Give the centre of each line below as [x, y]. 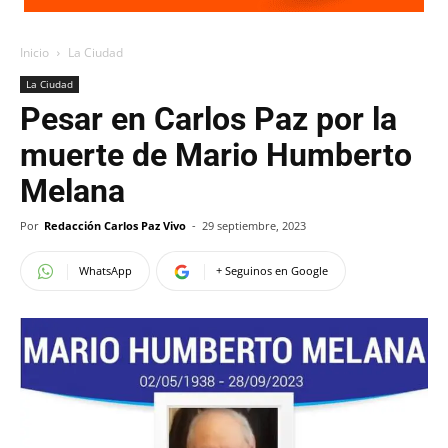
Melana [72, 191]
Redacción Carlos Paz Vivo [115, 225]
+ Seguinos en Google [272, 270]
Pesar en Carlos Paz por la [208, 119]
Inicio [34, 52]
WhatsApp [105, 270]
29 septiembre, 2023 [254, 225]
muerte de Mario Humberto [216, 155]
